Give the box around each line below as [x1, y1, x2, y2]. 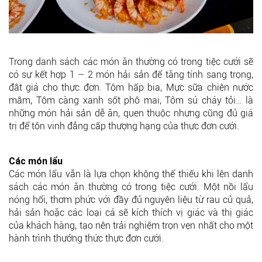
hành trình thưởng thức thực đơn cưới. [9, 233, 166, 244]
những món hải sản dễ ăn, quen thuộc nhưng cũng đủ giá [9, 108, 253, 119]
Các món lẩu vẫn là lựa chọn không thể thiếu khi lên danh [9, 168, 253, 180]
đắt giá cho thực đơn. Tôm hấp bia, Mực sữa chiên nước [9, 82, 253, 94]
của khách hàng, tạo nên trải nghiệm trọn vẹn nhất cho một [9, 220, 253, 232]
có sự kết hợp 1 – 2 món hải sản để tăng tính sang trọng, [9, 69, 253, 81]
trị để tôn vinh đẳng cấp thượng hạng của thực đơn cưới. [9, 120, 242, 132]
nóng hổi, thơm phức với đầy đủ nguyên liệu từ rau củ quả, [9, 194, 253, 206]
